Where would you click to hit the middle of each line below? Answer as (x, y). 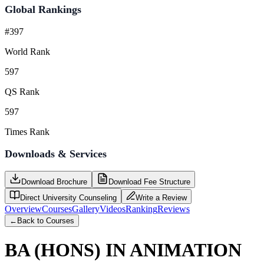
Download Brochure (54, 181)
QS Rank (22, 91)
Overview (23, 209)
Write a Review (161, 197)
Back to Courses (46, 220)
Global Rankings (43, 9)
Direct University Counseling (68, 197)
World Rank (27, 51)
